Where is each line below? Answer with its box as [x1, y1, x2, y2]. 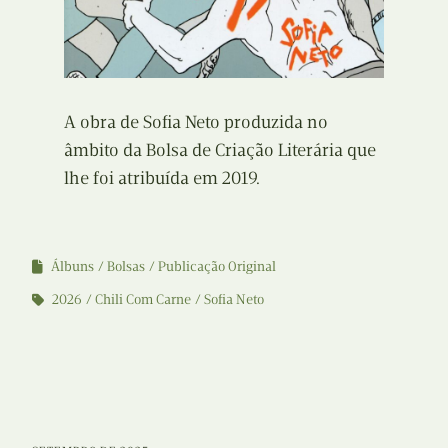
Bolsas [107, 257, 145, 275]
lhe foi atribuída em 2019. [64, 166, 260, 189]
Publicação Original [158, 257, 276, 275]
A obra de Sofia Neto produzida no [64, 110, 328, 133]
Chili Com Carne [95, 290, 191, 308]
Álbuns [51, 257, 94, 275]
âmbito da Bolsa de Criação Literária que [64, 138, 376, 161]
